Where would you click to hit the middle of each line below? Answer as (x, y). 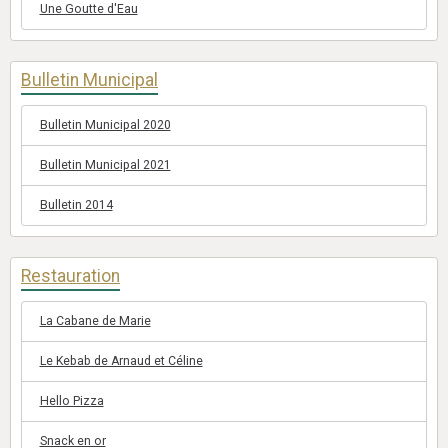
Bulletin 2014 (76, 205)
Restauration (70, 275)
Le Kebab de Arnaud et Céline (121, 361)
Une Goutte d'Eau (88, 9)
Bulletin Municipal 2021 (105, 165)
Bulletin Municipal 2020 (105, 125)
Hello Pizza (71, 401)
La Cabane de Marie (95, 321)
